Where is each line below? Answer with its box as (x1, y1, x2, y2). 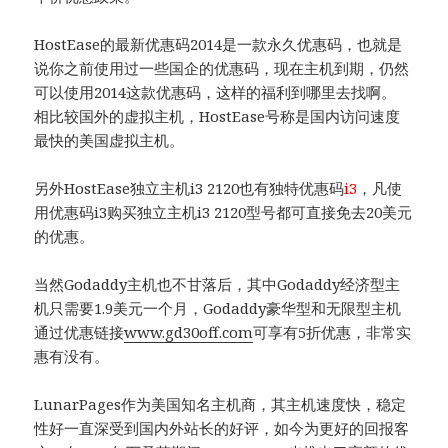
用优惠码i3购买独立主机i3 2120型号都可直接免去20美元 (34, 202, 413, 223)
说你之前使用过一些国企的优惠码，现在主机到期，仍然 (34, 58, 410, 79)
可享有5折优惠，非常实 (253, 322, 412, 343)
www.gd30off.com (124, 322, 254, 343)
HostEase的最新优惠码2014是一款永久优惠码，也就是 (34, 34, 403, 55)
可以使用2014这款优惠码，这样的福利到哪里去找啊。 (34, 82, 397, 103)
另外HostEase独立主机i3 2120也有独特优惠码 (34, 178, 345, 199)
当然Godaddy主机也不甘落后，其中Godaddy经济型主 (34, 274, 401, 295)
